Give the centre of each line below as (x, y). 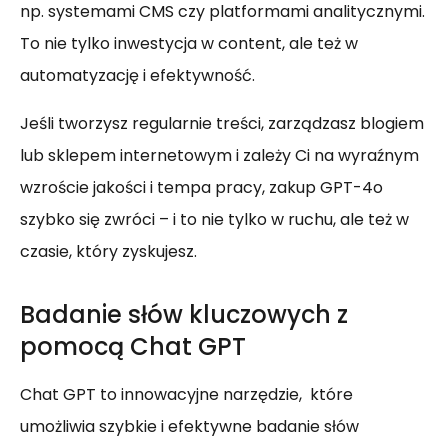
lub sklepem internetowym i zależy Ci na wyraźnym (219, 155)
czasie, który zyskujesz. (108, 251)
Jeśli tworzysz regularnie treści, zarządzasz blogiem (222, 123)
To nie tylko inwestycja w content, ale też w (189, 43)
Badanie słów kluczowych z (184, 314)
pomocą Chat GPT (133, 346)
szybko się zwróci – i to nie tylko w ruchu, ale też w (214, 219)
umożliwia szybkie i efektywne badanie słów (189, 426)
